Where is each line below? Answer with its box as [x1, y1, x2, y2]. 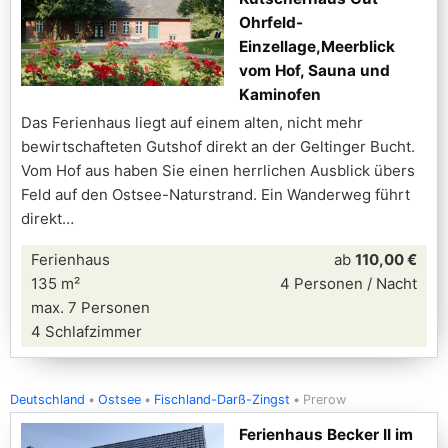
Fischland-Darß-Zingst [154, 392, 290, 407]
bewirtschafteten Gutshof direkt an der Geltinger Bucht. [21, 137, 415, 156]
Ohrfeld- [239, 13, 303, 32]
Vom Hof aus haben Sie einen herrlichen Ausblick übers [21, 161, 415, 180]
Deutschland [10, 392, 85, 407]
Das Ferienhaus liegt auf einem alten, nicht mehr [21, 113, 363, 132]
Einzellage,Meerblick [239, 37, 395, 56]
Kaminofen [239, 85, 321, 104]
